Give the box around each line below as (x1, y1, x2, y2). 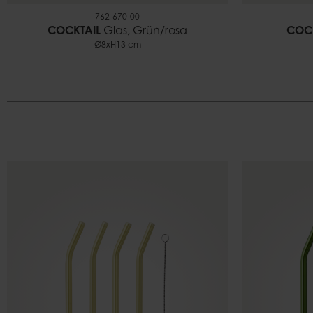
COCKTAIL (48, 26, 101, 37)
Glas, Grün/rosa (101, 26, 187, 37)
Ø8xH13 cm (94, 41, 141, 50)
